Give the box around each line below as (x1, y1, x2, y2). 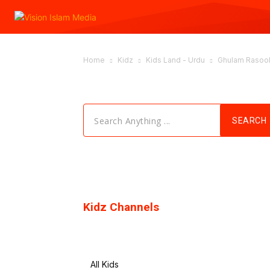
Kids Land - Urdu (146, 55, 205, 64)
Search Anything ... (94, 115, 171, 126)
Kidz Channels (83, 200, 159, 214)
